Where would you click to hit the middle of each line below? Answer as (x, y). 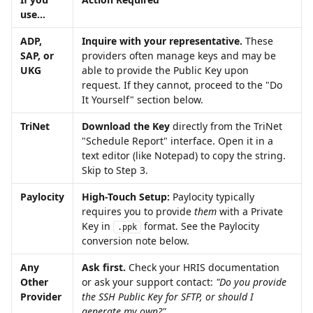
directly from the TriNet (227, 126)
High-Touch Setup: (126, 197)
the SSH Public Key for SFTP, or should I (169, 297)
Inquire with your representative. (162, 41)
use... (33, 14)
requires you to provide (138, 211)
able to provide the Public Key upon (167, 70)
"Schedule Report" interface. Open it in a (179, 141)
